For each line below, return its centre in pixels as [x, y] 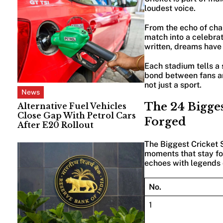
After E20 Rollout [56, 125]
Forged [165, 121]
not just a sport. [174, 85]
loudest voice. [170, 8]
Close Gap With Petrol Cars [77, 115]
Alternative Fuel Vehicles [72, 106]
